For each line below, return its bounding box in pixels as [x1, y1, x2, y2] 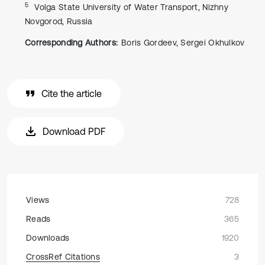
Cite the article [41, 88, 102, 99]
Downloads [26, 233, 70, 243]
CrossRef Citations [26, 252, 101, 261]
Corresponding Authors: [25, 38, 118, 47]
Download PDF [43, 126, 105, 137]
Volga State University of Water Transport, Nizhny [34, 2, 229, 12]
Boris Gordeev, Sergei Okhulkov [121, 38, 245, 47]
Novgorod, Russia [25, 17, 93, 26]
